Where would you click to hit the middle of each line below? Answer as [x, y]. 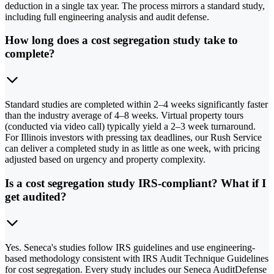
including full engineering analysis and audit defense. [107, 17]
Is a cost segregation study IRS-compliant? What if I [135, 183]
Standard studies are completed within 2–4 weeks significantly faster [136, 105]
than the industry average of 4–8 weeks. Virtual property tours [124, 116]
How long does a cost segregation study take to [121, 40]
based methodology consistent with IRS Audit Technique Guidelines [137, 258]
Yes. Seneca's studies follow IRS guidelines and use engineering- [130, 247]
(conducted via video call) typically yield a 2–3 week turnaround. [130, 127]
